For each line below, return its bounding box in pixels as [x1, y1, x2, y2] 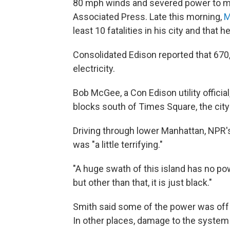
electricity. [73, 63, 115, 74]
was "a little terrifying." [73, 139, 163, 150]
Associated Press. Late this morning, [73, 11, 224, 22]
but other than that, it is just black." [73, 177, 212, 188]
